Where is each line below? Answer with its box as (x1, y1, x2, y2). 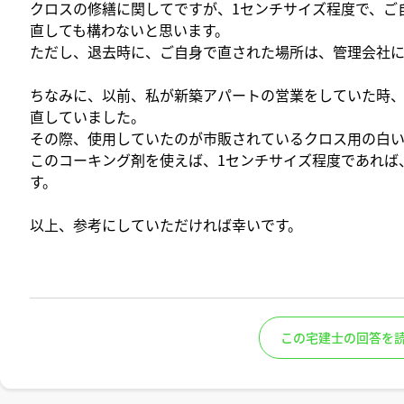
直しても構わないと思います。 (30, 18, 229, 41)
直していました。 (30, 105, 145, 127)
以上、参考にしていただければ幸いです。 (30, 213, 302, 235)
